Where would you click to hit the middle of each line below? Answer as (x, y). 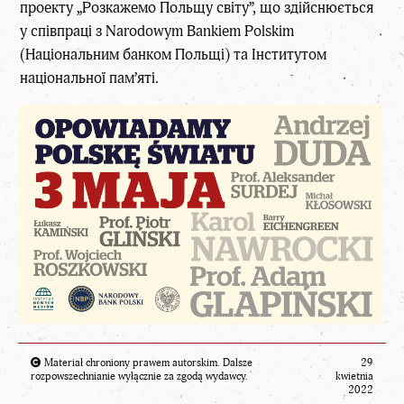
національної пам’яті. (90, 78)
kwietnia (354, 377)
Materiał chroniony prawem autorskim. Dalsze (147, 363)
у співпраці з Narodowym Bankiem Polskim (157, 31)
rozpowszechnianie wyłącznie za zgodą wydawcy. (139, 377)
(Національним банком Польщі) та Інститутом (174, 54)
